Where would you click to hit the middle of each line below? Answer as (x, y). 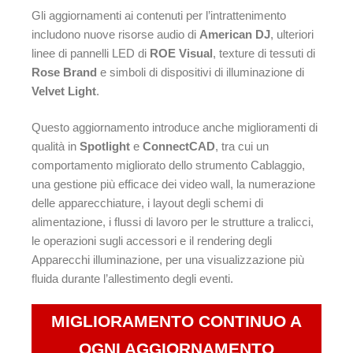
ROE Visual (181, 53)
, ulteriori (292, 34)
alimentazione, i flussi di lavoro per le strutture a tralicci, (173, 222)
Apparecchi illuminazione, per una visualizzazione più (168, 260)
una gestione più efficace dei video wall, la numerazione (173, 184)
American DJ (235, 34)
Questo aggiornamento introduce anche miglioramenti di (175, 128)
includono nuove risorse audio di (115, 34)
